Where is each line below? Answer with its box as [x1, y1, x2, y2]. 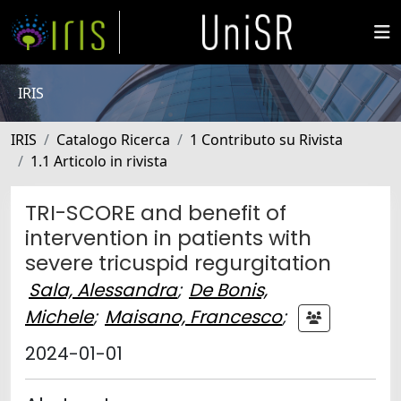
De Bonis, [189, 277, 268, 303]
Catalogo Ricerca [56, 130, 170, 149]
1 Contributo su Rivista [190, 130, 343, 149]
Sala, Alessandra [29, 277, 177, 303]
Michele [25, 303, 93, 329]
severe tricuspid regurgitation [25, 248, 331, 277]
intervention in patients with [25, 223, 311, 252]
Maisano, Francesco [105, 303, 282, 329]
